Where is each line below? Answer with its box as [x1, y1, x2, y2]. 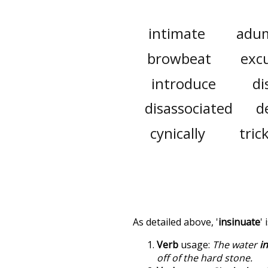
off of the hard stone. [157, 251, 252, 264]
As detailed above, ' [133, 215, 218, 229]
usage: [178, 237, 212, 251]
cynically [150, 123, 205, 143]
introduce [151, 73, 216, 93]
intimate [148, 23, 205, 44]
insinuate [218, 215, 260, 229]
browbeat [147, 48, 212, 68]
